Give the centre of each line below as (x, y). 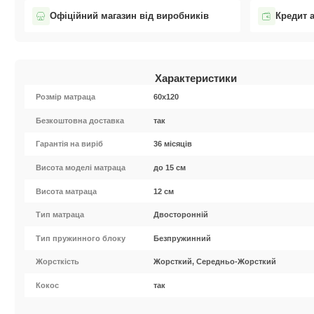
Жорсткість (58, 262)
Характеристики (196, 78)
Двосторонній (181, 215)
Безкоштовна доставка (80, 120)
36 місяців (173, 144)
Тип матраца (60, 215)
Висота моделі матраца (81, 168)
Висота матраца (67, 191)
